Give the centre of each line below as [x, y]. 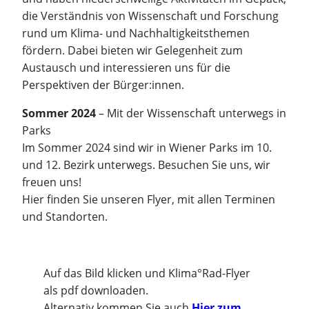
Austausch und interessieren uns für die [126, 68]
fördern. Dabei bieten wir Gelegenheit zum [132, 51]
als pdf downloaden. [96, 291]
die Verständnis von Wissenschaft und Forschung [150, 16]
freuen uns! [52, 182]
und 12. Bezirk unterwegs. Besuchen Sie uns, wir [146, 165]
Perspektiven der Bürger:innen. [103, 85]
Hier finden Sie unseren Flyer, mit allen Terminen [149, 200]
